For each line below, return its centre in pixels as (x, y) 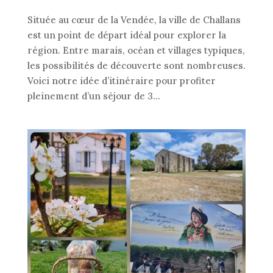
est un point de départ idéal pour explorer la (126, 35)
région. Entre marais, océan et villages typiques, (136, 51)
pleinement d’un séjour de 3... (94, 96)
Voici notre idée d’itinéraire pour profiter (121, 81)
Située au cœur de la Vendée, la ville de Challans (134, 20)
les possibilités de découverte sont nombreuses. (136, 66)
